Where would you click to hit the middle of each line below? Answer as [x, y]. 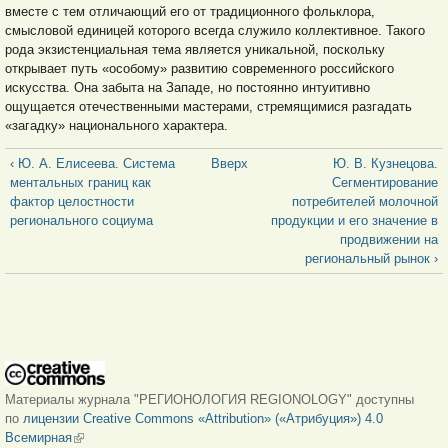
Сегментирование [385, 183]
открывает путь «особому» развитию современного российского [199, 69]
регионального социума [81, 221]
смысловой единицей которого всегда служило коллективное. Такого [215, 31]
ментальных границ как [80, 183]
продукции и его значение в [354, 221]
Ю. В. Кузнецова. [385, 164]
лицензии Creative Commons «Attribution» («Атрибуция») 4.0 [203, 418]
